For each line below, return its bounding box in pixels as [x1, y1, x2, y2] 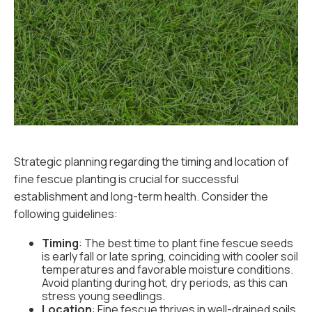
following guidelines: [14, 206, 118, 221]
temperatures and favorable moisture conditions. [42, 262, 293, 277]
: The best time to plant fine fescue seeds [79, 235, 293, 251]
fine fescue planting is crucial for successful [14, 171, 239, 187]
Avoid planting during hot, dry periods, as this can [42, 275, 288, 290]
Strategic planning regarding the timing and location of [14, 154, 289, 169]
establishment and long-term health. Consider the [14, 189, 268, 204]
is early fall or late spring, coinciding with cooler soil [42, 249, 298, 264]
